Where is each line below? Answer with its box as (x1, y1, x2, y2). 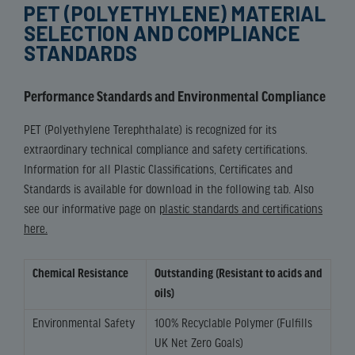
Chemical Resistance (32, 267, 128, 281)
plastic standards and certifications (159, 203, 323, 216)
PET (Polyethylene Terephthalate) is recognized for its (24, 124, 277, 137)
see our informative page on (24, 203, 159, 216)
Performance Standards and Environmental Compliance (24, 90, 326, 105)
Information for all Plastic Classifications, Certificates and (24, 163, 292, 177)
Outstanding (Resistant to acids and (155, 267, 323, 281)
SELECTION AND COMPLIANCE (24, 20, 300, 45)
